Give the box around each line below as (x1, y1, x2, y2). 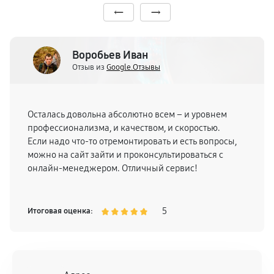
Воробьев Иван (72, 48, 148, 62)
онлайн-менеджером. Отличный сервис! (28, 163, 198, 174)
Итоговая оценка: (28, 206, 93, 216)
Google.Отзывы (106, 62, 160, 72)
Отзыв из (72, 62, 106, 72)
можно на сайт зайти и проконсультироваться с (28, 149, 223, 160)
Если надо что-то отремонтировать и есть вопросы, (28, 136, 237, 147)
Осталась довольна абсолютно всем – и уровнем (28, 109, 227, 120)
